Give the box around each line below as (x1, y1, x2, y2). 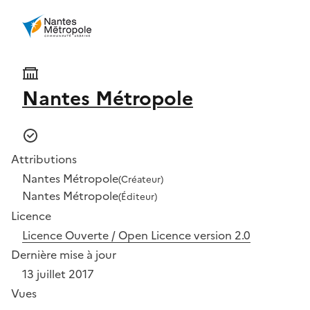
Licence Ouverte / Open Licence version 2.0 (22, 226, 250, 244)
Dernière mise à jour (11, 246, 116, 263)
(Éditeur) (118, 189, 157, 203)
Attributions (11, 150, 77, 167)
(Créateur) (118, 172, 163, 186)
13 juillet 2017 (22, 265, 94, 282)
